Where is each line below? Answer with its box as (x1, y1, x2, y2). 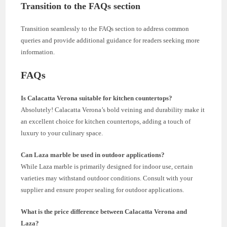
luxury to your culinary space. (21, 129, 103, 137)
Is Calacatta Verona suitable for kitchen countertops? (21, 94, 173, 102)
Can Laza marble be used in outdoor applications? (21, 150, 165, 159)
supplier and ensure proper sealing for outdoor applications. (21, 185, 184, 194)
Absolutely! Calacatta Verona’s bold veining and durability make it (21, 105, 205, 113)
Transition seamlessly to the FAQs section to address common (21, 24, 190, 32)
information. (21, 48, 55, 56)
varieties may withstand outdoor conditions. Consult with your (21, 174, 193, 182)
